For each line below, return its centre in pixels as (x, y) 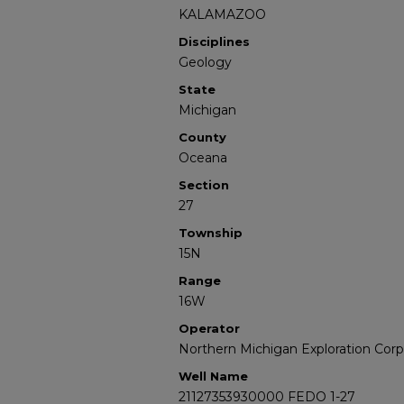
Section (204, 185)
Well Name (213, 376)
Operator (209, 328)
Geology (205, 62)
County (202, 137)
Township (211, 233)
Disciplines (214, 41)
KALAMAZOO (222, 14)
